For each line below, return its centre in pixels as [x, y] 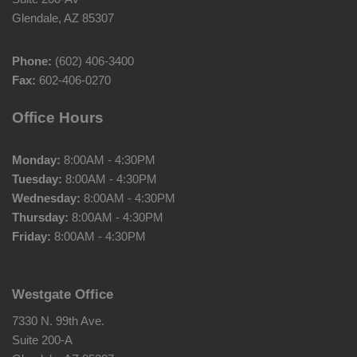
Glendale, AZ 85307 [63, 18]
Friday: [31, 236]
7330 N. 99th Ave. [58, 321]
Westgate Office [63, 294]
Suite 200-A [42, 340]
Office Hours [58, 118]
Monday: [36, 160]
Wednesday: [46, 198]
